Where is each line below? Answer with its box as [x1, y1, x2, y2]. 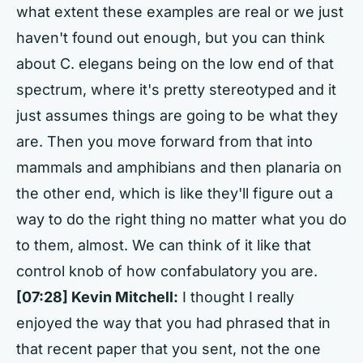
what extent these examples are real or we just [16, 3, 344, 20]
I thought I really [178, 288, 294, 305]
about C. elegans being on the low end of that [16, 55, 334, 72]
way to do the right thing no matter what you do [16, 211, 347, 228]
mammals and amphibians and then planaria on [16, 159, 342, 176]
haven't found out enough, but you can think [16, 29, 325, 46]
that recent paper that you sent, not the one [16, 340, 321, 357]
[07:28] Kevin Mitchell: [16, 288, 178, 305]
